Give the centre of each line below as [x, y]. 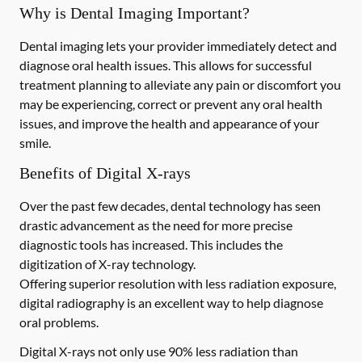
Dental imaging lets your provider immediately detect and [178, 46]
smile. [35, 143]
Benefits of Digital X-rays [105, 173]
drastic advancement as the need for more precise [156, 225]
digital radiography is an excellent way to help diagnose [171, 303]
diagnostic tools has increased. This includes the [151, 244]
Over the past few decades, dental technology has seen [170, 206]
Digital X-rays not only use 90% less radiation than [159, 351]
